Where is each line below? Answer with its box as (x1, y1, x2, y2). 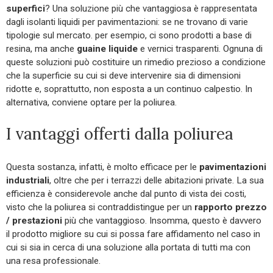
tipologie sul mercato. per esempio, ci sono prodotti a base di (6, 29, 252, 41)
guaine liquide (77, 43, 138, 54)
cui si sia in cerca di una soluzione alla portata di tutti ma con (6, 241, 250, 253)
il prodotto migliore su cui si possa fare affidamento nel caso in (6, 228, 260, 239)
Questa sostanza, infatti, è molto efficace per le (6, 161, 199, 172)
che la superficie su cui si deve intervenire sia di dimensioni (6, 69, 241, 81)
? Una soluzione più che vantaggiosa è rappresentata (45, 2, 257, 14)
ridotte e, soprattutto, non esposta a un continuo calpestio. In (6, 83, 252, 94)
